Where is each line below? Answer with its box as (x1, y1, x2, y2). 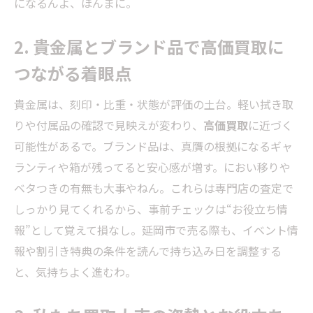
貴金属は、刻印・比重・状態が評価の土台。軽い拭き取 (14, 96, 293, 113)
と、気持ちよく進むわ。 (14, 263, 136, 281)
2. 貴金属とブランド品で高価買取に (14, 34, 284, 59)
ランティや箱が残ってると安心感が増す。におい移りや (14, 159, 291, 176)
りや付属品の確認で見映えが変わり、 (14, 117, 203, 134)
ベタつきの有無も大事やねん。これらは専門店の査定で (14, 180, 293, 197)
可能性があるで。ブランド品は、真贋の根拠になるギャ (14, 138, 293, 155)
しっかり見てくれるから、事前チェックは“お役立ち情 (14, 201, 288, 218)
